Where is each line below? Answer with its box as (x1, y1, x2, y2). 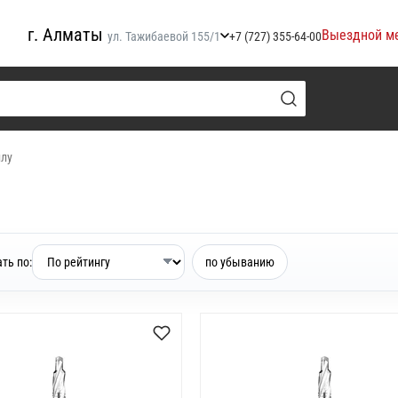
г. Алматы (28, 24, 103, 45)
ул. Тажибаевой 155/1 (107, 29, 220, 44)
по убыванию (205, 254, 275, 269)
